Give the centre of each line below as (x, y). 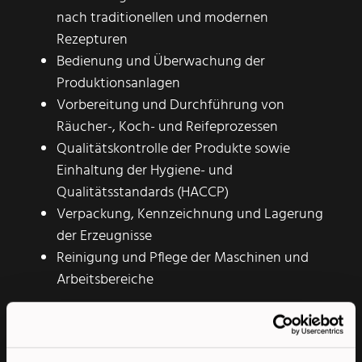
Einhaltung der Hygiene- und (144, 171)
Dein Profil (74, 328)
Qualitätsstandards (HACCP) (142, 193)
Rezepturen (92, 40)
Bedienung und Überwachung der (160, 62)
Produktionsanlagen (118, 84)
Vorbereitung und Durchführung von (170, 106)
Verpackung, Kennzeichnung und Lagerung (189, 215)
